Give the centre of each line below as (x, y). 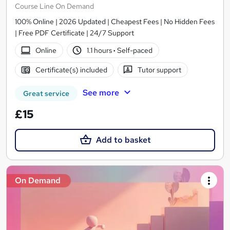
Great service (46, 94)
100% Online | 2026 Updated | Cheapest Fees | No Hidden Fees (115, 22)
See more (101, 93)
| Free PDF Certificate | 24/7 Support (74, 33)
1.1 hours (100, 50)
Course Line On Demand (54, 6)
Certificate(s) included (71, 70)
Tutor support (160, 70)
